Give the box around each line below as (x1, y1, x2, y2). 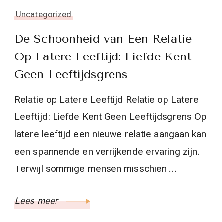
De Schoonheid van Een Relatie (14, 32, 192, 46)
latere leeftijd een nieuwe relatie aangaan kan (14, 128, 207, 140)
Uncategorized (16, 9, 72, 20)
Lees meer (14, 195, 61, 207)
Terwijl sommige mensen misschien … (14, 163, 177, 175)
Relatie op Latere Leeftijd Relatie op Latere (14, 94, 199, 106)
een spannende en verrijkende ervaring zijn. (14, 146, 200, 158)
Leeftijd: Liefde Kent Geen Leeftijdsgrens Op (14, 111, 207, 123)
